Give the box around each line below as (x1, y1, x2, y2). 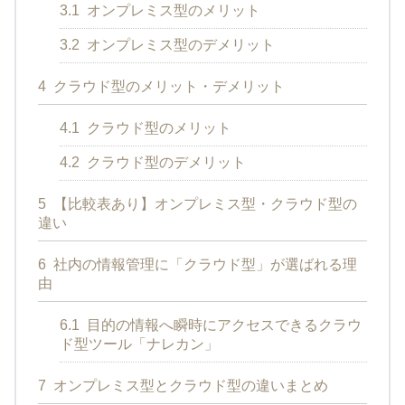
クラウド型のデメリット (83, 155, 246, 171)
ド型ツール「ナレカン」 (60, 336, 219, 353)
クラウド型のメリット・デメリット (50, 79, 285, 95)
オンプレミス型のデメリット (83, 37, 275, 53)
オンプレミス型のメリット (83, 3, 260, 19)
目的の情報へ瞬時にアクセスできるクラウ (83, 317, 362, 334)
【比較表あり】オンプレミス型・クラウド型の (50, 196, 357, 212)
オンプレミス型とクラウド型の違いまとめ (50, 378, 328, 394)
